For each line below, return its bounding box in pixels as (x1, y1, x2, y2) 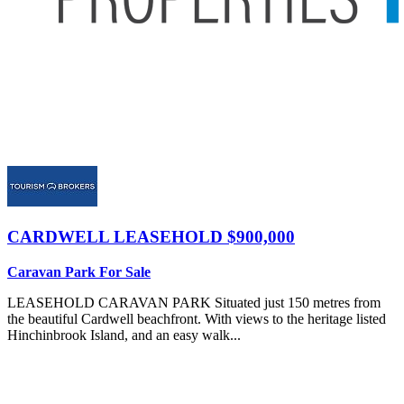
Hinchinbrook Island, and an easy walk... (7, 326, 241, 343)
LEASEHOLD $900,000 (114, 226, 295, 246)
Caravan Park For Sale (7, 263, 151, 280)
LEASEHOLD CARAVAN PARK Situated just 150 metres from (7, 294, 381, 310)
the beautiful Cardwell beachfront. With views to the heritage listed (7, 310, 386, 326)
